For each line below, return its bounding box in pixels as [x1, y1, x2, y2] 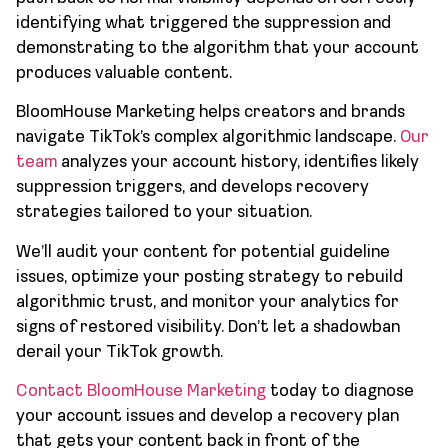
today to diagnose [266, 383, 414, 401]
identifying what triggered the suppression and [16, 15, 391, 33]
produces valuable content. [16, 65, 232, 83]
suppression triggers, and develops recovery [16, 179, 369, 197]
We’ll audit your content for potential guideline [16, 243, 390, 261]
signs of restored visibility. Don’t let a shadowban [16, 318, 400, 336]
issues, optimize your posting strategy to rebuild [16, 268, 403, 286]
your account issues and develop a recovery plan [16, 408, 399, 426]
